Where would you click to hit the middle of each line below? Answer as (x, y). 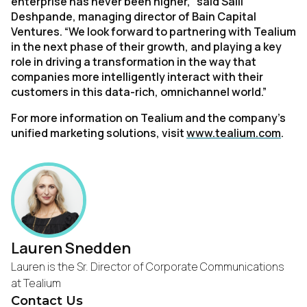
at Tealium (36, 283)
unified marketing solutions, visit (99, 133)
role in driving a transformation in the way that (134, 62)
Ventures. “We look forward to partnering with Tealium (153, 32)
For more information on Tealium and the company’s (148, 118)
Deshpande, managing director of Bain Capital (134, 16)
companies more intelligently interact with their (137, 77)
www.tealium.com (234, 133)
